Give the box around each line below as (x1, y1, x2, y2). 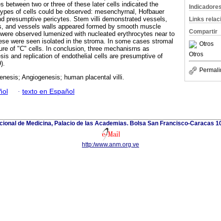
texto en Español (22, 87, 74, 95)
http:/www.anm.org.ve (82, 141, 139, 148)
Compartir (189, 28, 218, 35)
